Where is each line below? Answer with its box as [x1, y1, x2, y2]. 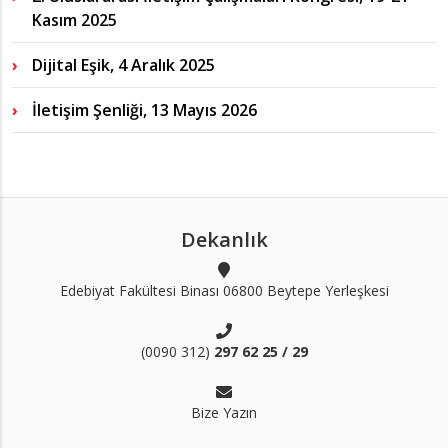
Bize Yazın [191, 403, 257, 422]
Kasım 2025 [32, 9, 117, 31]
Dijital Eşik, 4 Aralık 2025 [32, 54, 215, 76]
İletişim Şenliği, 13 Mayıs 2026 [32, 99, 257, 121]
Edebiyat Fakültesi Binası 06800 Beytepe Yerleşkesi [59, 281, 389, 300]
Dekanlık [180, 226, 268, 253]
